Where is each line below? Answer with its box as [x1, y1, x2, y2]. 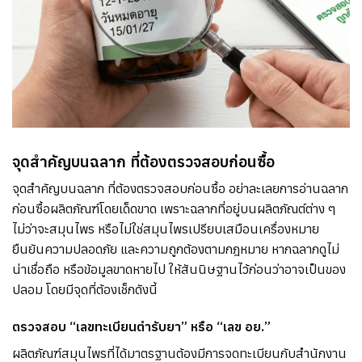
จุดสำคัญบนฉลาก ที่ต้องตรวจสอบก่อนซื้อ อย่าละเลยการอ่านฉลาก [12, 180, 348, 197]
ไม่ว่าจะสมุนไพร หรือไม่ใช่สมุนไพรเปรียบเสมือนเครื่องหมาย [12, 221, 319, 238]
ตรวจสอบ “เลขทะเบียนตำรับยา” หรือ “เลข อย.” [12, 318, 271, 335]
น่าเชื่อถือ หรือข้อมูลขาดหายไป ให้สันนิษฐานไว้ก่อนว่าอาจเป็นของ [12, 261, 346, 278]
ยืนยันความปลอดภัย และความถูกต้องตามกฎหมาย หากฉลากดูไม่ [12, 241, 339, 258]
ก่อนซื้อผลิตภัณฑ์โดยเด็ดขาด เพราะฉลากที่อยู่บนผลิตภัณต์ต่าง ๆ [12, 200, 336, 217]
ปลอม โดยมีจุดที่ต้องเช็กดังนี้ [12, 281, 158, 298]
